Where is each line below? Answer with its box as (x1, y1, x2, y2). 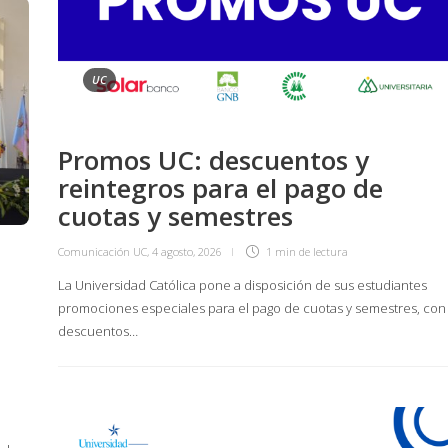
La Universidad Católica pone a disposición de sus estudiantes (58, 275, 427, 294)
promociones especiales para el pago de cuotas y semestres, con (58, 298, 446, 317)
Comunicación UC (58, 243, 147, 259)
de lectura (299, 243, 348, 259)
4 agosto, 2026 (152, 243, 222, 259)
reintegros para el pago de (58, 169, 383, 206)
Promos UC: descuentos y (58, 141, 369, 178)
